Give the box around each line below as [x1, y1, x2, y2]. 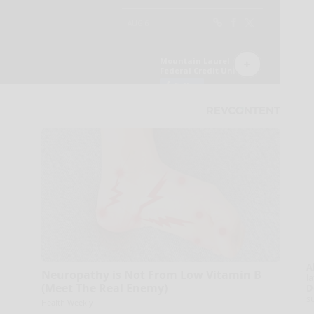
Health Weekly [41, 296, 93, 308]
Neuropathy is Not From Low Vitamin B [41, 266, 261, 282]
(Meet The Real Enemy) [41, 280, 168, 296]
